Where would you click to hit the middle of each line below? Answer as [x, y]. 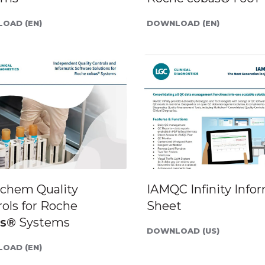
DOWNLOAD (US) [183, 230]
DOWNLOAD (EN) [183, 23]
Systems [43, 222]
